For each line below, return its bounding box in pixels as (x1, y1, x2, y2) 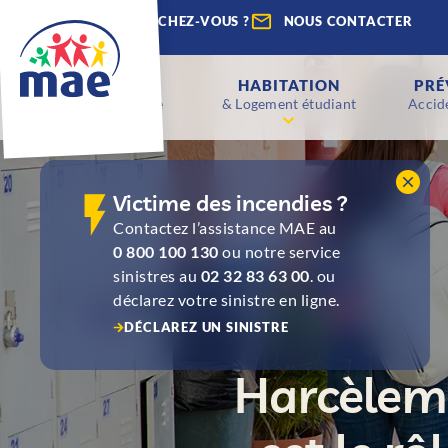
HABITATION (237, 76, 340, 94)
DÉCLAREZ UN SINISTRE (124, 319, 289, 335)
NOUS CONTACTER (283, 13, 413, 29)
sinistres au (113, 266, 201, 285)
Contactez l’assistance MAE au (113, 218, 337, 237)
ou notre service (218, 242, 341, 261)
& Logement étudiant (221, 95, 357, 112)
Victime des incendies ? (113, 189, 349, 217)
